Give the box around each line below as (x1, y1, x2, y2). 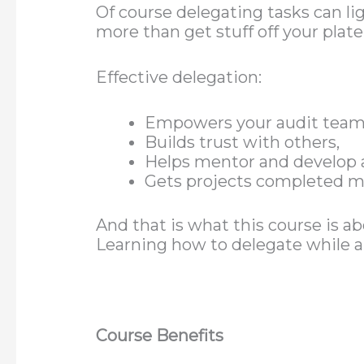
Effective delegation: (96, 67, 262, 88)
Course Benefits (96, 326, 224, 346)
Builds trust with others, (145, 132, 340, 153)
